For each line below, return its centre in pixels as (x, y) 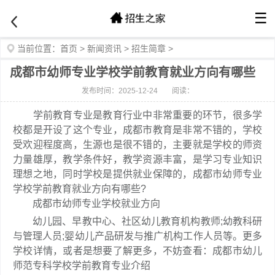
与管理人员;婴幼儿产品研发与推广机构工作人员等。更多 (137, 236)
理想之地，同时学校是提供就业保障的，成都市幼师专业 (137, 174)
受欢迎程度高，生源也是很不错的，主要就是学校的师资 (137, 145)
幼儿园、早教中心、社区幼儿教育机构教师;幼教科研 (137, 221)
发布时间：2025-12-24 (119, 91)
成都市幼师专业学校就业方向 (87, 203)
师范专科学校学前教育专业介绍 (82, 265)
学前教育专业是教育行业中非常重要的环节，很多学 (137, 115)
